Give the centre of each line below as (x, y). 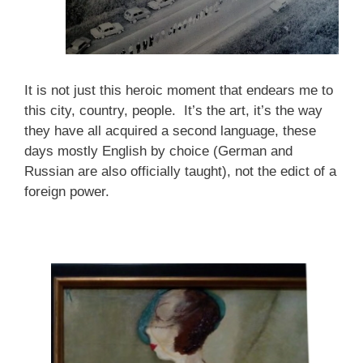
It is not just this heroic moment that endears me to (179, 91)
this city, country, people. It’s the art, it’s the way (173, 111)
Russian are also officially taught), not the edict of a (180, 172)
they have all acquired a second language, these (170, 131)
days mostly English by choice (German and (158, 152)
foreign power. (71, 192)
